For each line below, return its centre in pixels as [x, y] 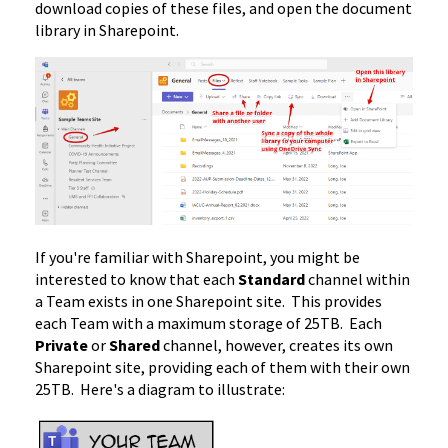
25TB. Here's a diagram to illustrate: [160, 388]
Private [63, 344]
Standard [273, 278]
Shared [136, 344]
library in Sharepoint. [110, 30]
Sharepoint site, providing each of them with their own [222, 366]
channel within [359, 278]
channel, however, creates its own [278, 344]
